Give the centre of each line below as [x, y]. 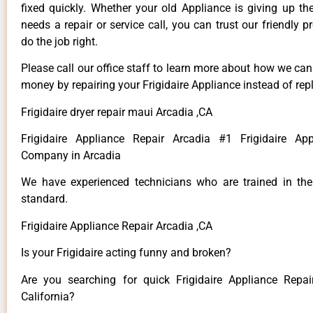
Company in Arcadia [71, 156]
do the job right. [59, 41]
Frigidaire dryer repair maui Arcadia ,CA [117, 112]
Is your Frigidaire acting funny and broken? [126, 253]
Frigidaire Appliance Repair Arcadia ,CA [117, 226]
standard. [44, 199]
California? [48, 296]
